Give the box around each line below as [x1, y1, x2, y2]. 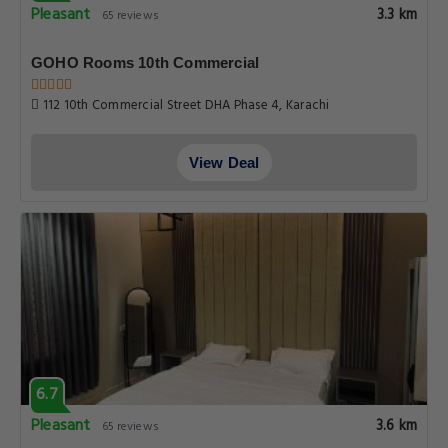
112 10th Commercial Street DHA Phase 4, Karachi [39, 95, 330, 116]
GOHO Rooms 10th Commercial [31, 54, 260, 71]
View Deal [188, 154, 260, 171]
